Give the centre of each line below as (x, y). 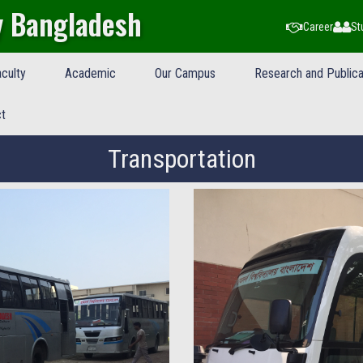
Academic (90, 73)
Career (318, 26)
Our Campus (185, 73)
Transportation (181, 159)
